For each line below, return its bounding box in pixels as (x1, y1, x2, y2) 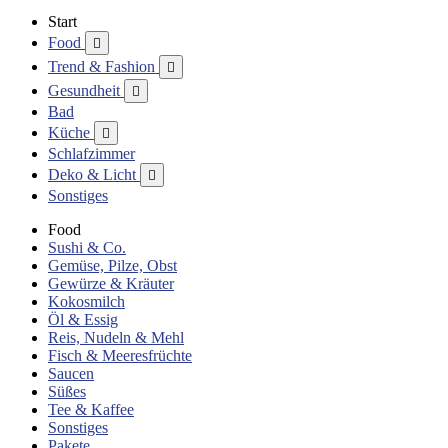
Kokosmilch (48, 293, 125, 310)
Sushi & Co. (48, 239, 126, 256)
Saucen (48, 365, 94, 382)
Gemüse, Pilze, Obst (48, 257, 177, 274)
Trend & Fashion (48, 58, 159, 75)
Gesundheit (48, 82, 124, 99)
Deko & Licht (48, 166, 140, 183)
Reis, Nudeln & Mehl (48, 329, 184, 346)
